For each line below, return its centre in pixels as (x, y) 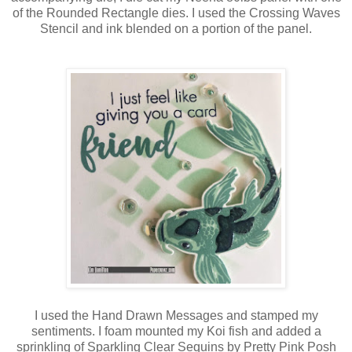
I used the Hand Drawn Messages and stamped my (176, 315)
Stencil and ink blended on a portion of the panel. (176, 28)
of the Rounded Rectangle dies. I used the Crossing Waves (176, 13)
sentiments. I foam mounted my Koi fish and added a (176, 331)
